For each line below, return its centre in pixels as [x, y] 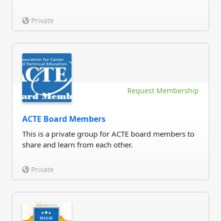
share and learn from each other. [77, 145]
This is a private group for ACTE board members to [108, 134]
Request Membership [163, 91]
